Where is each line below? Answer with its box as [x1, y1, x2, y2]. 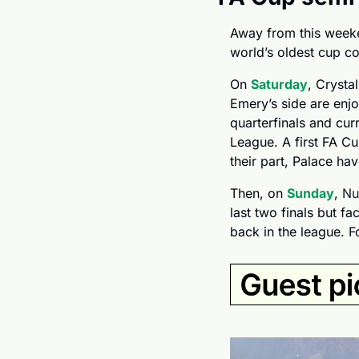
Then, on [230, 185, 287, 202]
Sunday [287, 185, 334, 202]
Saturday [251, 76, 308, 93]
